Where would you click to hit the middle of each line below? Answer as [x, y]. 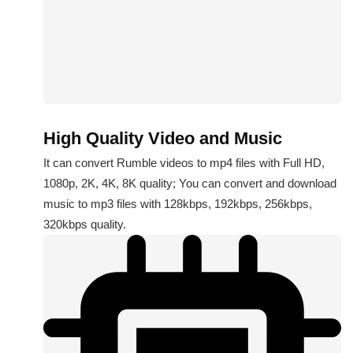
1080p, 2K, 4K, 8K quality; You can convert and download [190, 184]
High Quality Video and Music [163, 139]
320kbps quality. [85, 225]
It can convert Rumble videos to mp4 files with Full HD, [184, 163]
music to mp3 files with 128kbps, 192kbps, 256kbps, [178, 204]
